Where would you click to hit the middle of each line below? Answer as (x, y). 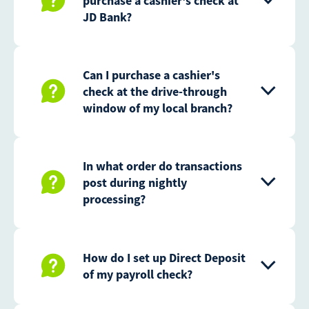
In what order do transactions (162, 166)
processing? (114, 199)
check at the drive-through (155, 92)
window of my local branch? (158, 108)
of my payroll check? (138, 275)
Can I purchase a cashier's (151, 75)
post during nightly (135, 183)
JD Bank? (107, 17)
